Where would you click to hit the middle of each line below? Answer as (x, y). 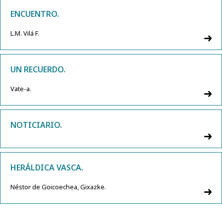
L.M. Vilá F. (25, 33)
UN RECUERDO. (38, 69)
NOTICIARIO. (36, 125)
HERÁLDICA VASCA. (47, 167)
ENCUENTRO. (35, 14)
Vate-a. (21, 88)
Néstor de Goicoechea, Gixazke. (58, 187)
